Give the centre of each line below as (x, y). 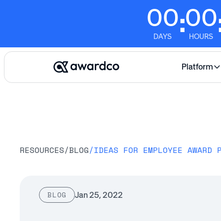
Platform (198, 67)
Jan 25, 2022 (99, 195)
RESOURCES (42, 150)
